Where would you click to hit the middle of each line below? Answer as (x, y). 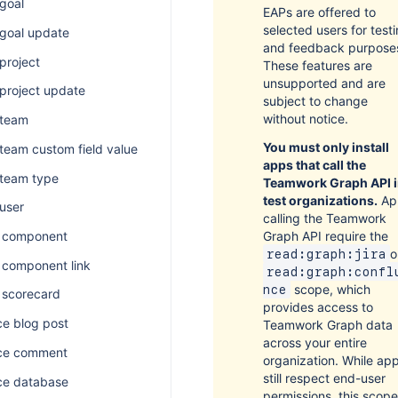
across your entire (315, 342)
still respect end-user (324, 378)
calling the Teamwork (325, 218)
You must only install (326, 147)
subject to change (315, 101)
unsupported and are (324, 83)
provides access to (318, 307)
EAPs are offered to (319, 12)
